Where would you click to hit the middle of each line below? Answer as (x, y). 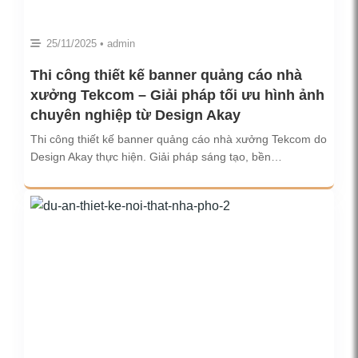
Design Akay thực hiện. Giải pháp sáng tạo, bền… (156, 157)
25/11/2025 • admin (89, 44)
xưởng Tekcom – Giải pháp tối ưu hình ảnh (177, 95)
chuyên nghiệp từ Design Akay (135, 115)
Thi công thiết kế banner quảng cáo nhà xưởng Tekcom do (179, 139)
